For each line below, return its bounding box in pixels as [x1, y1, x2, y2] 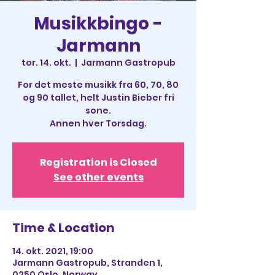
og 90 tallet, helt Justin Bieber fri [22, 91, 174, 104]
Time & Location [12, 219, 115, 236]
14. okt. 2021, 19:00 [12, 245, 93, 257]
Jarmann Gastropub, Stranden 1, [12, 257, 163, 269]
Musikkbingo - [34, 12, 163, 36]
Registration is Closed [39, 155, 157, 169]
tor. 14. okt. [21, 56, 71, 69]
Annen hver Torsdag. [50, 117, 147, 130]
